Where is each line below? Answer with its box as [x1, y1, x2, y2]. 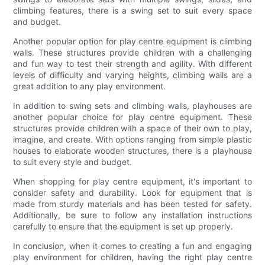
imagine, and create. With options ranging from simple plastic [13, 134, 252, 144]
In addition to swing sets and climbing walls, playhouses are [13, 100, 252, 111]
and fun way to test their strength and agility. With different [13, 58, 252, 69]
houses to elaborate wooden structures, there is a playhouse [13, 145, 252, 156]
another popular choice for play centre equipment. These [13, 111, 252, 122]
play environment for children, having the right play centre [13, 251, 252, 262]
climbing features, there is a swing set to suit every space [13, 5, 252, 15]
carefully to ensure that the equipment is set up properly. [13, 221, 234, 231]
